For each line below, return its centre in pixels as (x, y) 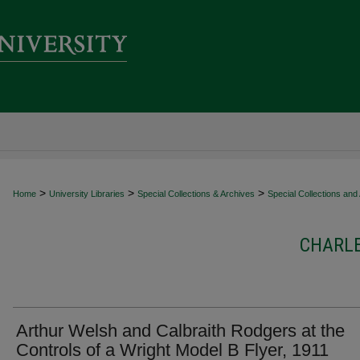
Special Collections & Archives (196, 194)
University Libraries (87, 194)
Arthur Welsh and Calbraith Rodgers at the (180, 331)
